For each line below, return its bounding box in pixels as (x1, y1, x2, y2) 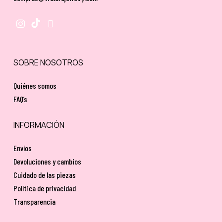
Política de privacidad (13, 183, 76, 193)
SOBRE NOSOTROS (13, 56, 83, 68)
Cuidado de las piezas (13, 169, 76, 179)
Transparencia (13, 196, 55, 206)
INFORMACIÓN (13, 119, 64, 130)
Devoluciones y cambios (13, 156, 81, 166)
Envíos (13, 143, 32, 153)
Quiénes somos (13, 80, 56, 90)
